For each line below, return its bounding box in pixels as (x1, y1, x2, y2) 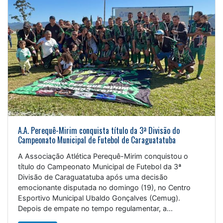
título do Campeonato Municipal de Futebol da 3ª (18, 162, 181, 171)
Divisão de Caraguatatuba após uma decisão (18, 172, 168, 181)
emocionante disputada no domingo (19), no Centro (18, 183, 191, 192)
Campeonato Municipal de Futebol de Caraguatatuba (18, 133, 176, 146)
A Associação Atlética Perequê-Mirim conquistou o (18, 151, 188, 160)
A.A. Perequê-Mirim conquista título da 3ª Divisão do (18, 124, 180, 136)
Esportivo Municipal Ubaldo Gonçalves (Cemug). (18, 193, 180, 202)
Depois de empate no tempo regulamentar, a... (18, 204, 173, 213)
